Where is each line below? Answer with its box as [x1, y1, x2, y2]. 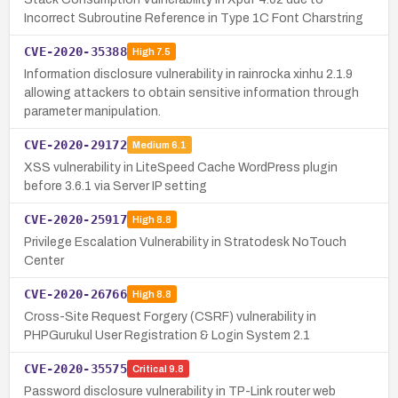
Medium [131, 139, 170, 151]
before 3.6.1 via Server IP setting [24, 179, 207, 193]
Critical [131, 363, 167, 375]
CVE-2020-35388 [24, 44, 127, 59]
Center [24, 253, 64, 267]
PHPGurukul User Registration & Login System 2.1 [24, 328, 310, 342]
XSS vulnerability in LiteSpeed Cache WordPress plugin [24, 160, 338, 174]
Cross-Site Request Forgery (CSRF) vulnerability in [24, 309, 316, 323]
